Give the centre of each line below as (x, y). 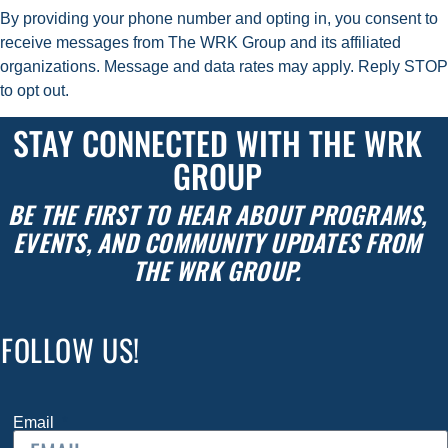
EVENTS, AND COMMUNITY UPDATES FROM (217, 241)
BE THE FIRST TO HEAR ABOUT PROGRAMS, (217, 213)
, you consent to (382, 18)
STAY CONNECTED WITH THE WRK (217, 142)
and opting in (281, 18)
